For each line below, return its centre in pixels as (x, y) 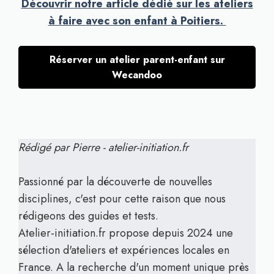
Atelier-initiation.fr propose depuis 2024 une (126, 233)
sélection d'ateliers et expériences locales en (124, 250)
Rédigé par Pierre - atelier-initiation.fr (103, 147)
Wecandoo (137, 75)
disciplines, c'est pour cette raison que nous (122, 199)
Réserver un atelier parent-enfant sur (137, 60)
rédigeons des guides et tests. (88, 216)
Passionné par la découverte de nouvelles (115, 182)
